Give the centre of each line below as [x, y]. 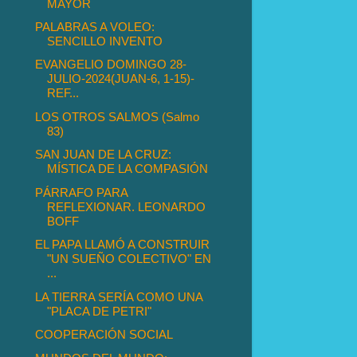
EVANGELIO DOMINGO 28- [111, 65]
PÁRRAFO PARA [82, 192]
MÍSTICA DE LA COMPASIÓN [128, 169]
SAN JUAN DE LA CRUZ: [104, 155]
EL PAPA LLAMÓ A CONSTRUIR [123, 245]
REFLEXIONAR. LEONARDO [127, 206]
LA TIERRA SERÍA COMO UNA [119, 296]
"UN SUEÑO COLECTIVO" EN [129, 259]
